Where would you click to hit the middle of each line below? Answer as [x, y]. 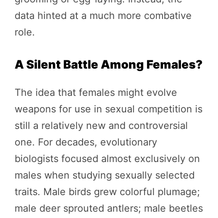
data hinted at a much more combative [103, 15]
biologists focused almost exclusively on [107, 158]
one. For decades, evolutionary [86, 142]
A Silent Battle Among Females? [109, 64]
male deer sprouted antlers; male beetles [109, 208]
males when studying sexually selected [105, 175]
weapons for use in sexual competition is [109, 109]
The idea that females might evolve [96, 92]
